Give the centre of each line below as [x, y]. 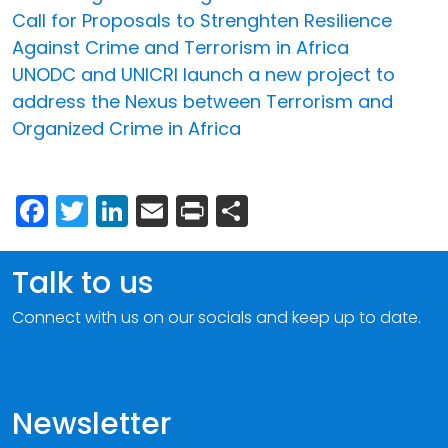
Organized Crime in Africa [126, 128]
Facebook [124, 208]
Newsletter [91, 423]
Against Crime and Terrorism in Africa [180, 47]
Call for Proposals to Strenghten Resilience [202, 20]
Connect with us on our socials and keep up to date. [216, 317]
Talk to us [82, 282]
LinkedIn [190, 208]
